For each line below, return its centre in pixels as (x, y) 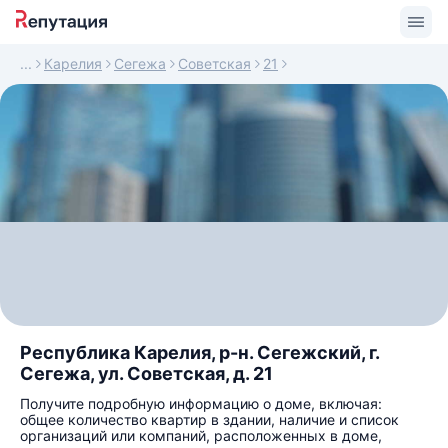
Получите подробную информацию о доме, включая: (201, 403)
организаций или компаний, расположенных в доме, (201, 435)
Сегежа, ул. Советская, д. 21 (146, 373)
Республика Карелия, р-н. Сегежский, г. (199, 352)
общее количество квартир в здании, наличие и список (209, 419)
